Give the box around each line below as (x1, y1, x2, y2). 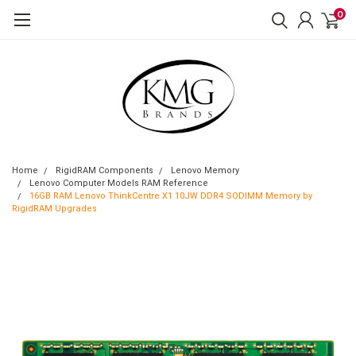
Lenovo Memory (171, 165, 239, 176)
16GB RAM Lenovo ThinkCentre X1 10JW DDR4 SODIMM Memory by (29, 191, 312, 201)
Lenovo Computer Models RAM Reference (29, 178, 208, 188)
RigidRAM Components (56, 165, 153, 176)
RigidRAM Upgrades (12, 203, 97, 214)
